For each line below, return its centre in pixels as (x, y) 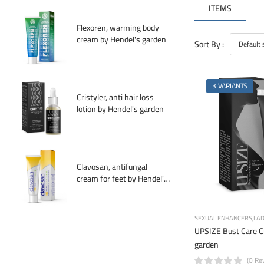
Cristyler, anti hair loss (115, 98)
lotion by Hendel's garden (121, 109)
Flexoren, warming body (118, 28)
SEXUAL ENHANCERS (223, 218)
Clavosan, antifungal (112, 167)
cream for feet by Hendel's (123, 179)
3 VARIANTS (230, 86)
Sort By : (209, 44)
